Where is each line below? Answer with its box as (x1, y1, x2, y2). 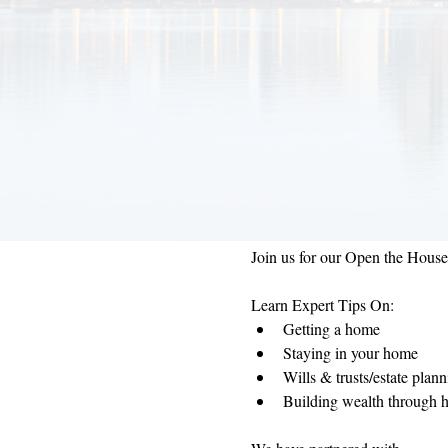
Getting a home (282, 318, 380, 339)
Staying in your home (282, 342, 418, 363)
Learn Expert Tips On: (250, 294, 394, 315)
